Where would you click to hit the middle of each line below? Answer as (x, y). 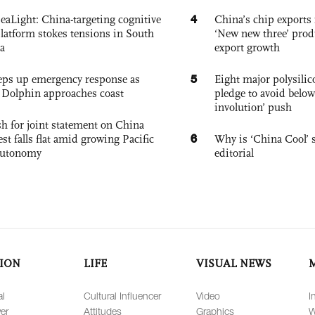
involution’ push (253, 107)
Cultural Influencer (122, 296)
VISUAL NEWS (234, 263)
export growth (247, 47)
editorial (234, 153)
